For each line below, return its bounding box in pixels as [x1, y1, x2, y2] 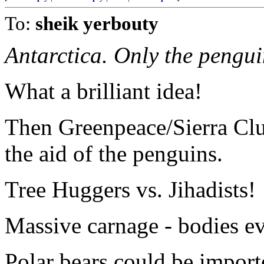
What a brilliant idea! [5, 78, 202, 104]
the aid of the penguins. [5, 141, 223, 166]
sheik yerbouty [35, 12, 159, 34]
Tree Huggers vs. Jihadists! [5, 177, 256, 202]
